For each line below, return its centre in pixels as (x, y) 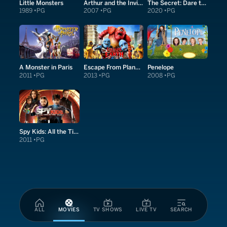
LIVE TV (146, 210)
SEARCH (181, 210)
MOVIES (69, 210)
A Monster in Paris (46, 67)
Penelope (161, 67)
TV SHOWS (108, 210)
